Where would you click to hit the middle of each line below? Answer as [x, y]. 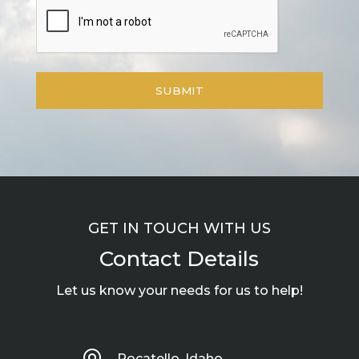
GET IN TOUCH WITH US [179, 228]
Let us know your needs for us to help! [179, 290]
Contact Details [179, 259]
